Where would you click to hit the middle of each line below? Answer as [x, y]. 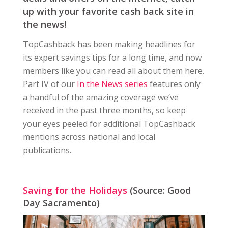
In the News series [112, 84]
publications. [47, 150]
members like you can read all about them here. [113, 70]
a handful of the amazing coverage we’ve [101, 97]
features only [174, 84]
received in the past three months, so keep [104, 110]
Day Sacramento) [61, 203]
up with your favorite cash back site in [108, 11]
